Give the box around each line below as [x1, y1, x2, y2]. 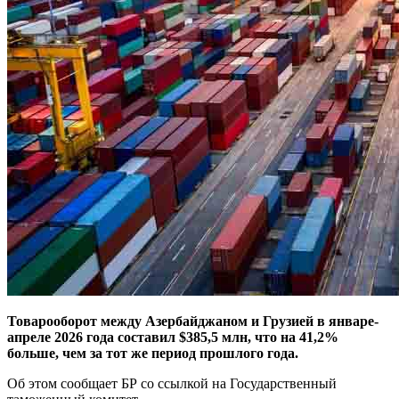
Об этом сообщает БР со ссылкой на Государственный [7, 375, 337, 391]
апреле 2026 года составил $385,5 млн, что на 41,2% [7, 329, 338, 345]
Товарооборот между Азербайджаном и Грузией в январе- [7, 313, 379, 329]
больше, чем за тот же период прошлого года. [7, 345, 298, 361]
